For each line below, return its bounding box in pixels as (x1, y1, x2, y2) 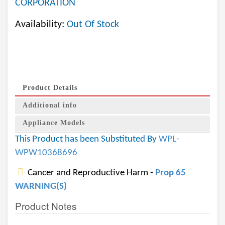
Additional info (23, 101, 77, 109)
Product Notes (15, 199, 77, 212)
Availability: (15, 20, 67, 30)
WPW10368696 (15, 148, 77, 158)
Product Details (23, 84, 77, 91)
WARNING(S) (15, 182, 67, 191)
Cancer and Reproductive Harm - (26, 168, 155, 178)
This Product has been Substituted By (15, 135, 159, 144)
